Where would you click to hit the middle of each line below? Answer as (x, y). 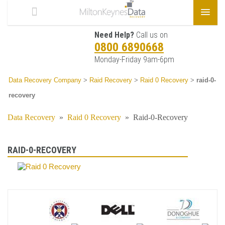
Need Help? (114, 35)
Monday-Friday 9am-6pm (134, 60)
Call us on (151, 35)
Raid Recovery (111, 80)
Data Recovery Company (45, 80)
